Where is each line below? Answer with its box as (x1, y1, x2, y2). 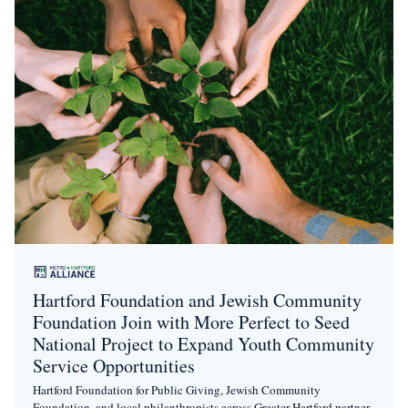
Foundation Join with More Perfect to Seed (33, 310, 350, 335)
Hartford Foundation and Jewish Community (33, 288, 362, 313)
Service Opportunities (33, 353, 195, 379)
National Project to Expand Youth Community (33, 331, 374, 357)
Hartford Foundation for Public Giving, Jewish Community (33, 382, 321, 399)
